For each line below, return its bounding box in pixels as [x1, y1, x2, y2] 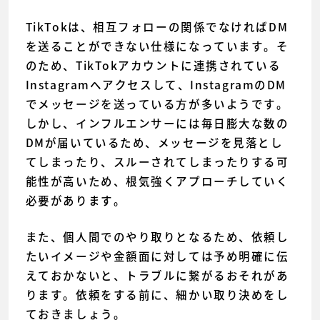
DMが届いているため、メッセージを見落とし [25, 134, 284, 151]
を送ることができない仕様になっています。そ [25, 38, 289, 55]
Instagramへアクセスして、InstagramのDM [25, 76, 286, 94]
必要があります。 [25, 192, 126, 209]
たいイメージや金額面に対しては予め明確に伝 [25, 248, 289, 265]
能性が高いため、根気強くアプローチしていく [25, 173, 289, 190]
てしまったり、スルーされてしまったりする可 [25, 154, 289, 171]
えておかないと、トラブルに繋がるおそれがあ [25, 267, 289, 284]
